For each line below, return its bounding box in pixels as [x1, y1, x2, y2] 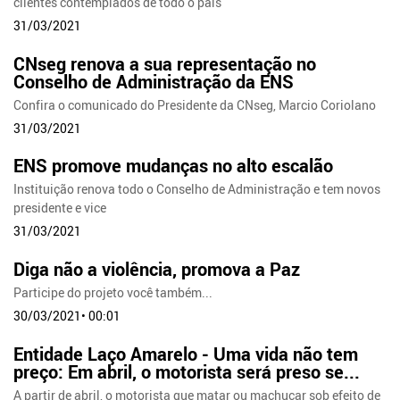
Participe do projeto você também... [13, 284, 213, 302]
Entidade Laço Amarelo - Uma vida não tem [13, 342, 359, 367]
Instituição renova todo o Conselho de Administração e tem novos [13, 180, 381, 198]
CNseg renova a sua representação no [13, 51, 317, 76]
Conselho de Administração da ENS [13, 69, 295, 94]
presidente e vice [13, 199, 107, 217]
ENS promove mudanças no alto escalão [13, 154, 334, 179]
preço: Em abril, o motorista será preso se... [13, 360, 361, 385]
